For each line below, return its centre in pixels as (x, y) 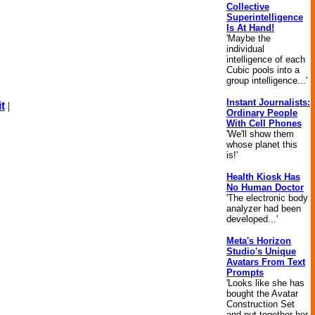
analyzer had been (264, 208)
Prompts (245, 272)
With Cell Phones (264, 123)
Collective (248, 7)
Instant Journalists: (268, 102)
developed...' (252, 219)
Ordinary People (262, 113)
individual (245, 49)
